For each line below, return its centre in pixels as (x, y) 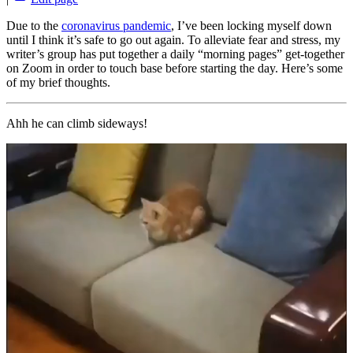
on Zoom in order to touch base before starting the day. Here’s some (175, 68)
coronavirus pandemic (116, 25)
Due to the (34, 25)
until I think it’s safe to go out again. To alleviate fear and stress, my (173, 39)
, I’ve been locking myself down (251, 25)
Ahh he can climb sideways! (77, 123)
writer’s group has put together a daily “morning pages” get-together (175, 54)
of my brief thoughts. (58, 82)
